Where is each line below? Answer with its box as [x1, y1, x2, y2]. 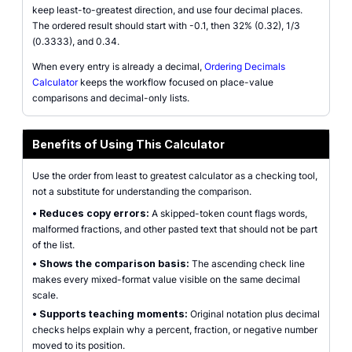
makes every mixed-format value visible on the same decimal [32, 273, 300, 285]
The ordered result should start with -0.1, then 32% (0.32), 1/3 [32, 20, 300, 31]
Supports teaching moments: [39, 308, 188, 320]
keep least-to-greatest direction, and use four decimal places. [32, 4, 302, 16]
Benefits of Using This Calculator [32, 137, 225, 151]
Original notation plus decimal [188, 308, 320, 320]
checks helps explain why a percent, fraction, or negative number [32, 324, 317, 335]
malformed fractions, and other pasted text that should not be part [32, 223, 317, 235]
